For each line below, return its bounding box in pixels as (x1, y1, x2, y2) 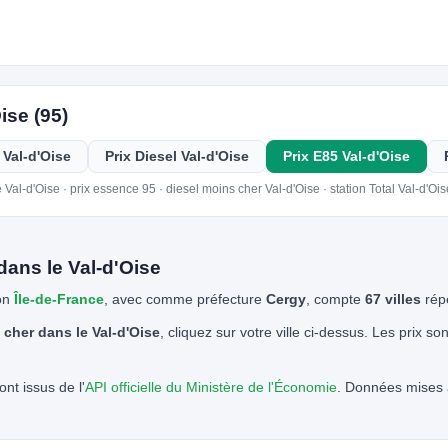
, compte (305, 291, 365, 308)
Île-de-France (13, 291, 104, 308)
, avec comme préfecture (103, 291, 266, 308)
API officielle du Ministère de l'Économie (84, 379, 337, 396)
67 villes (364, 291, 421, 308)
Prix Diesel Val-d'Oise (105, 148, 250, 164)
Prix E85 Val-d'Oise (283, 148, 411, 164)
